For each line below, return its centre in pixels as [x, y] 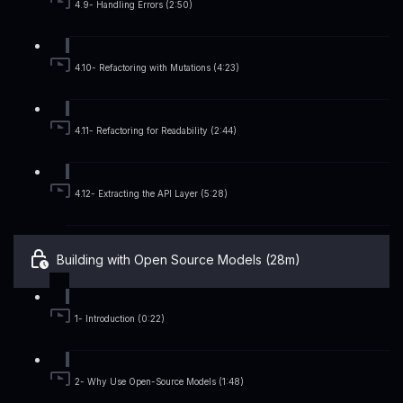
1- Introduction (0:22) [120, 319]
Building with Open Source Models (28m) [179, 260]
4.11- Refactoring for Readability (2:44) [156, 131]
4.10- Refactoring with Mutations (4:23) [157, 68]
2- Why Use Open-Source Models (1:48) [159, 382]
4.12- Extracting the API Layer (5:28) [151, 194]
